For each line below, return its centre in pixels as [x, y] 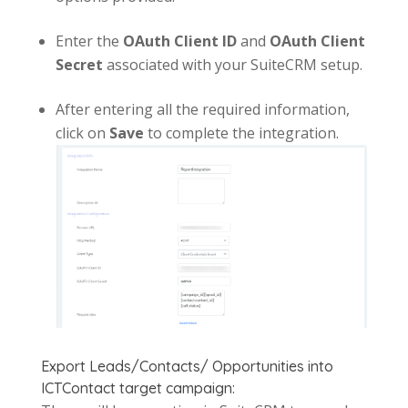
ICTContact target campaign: [138, 388]
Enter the [89, 41]
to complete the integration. [241, 133]
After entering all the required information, [202, 109]
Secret [79, 64]
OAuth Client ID [179, 41]
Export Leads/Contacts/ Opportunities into [187, 367]
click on [82, 133]
